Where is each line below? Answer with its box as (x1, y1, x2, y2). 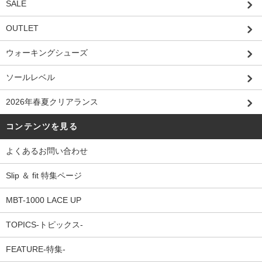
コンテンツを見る (6, 122, 78, 132)
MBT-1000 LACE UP (6, 195, 81, 205)
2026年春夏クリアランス (6, 97, 98, 107)
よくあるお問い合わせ (6, 146, 88, 156)
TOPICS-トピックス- (6, 220, 83, 230)
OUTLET (6, 23, 39, 33)
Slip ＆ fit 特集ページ (6, 171, 82, 181)
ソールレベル (6, 73, 55, 82)
